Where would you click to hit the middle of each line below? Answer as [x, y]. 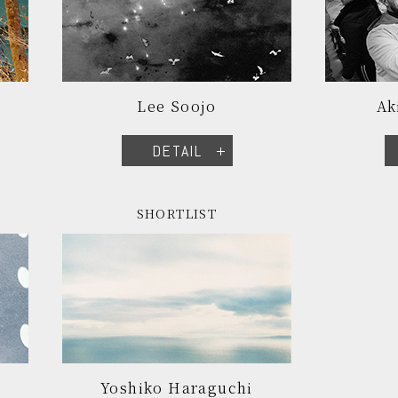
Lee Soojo [177, 106]
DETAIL [177, 151]
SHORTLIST [177, 213]
